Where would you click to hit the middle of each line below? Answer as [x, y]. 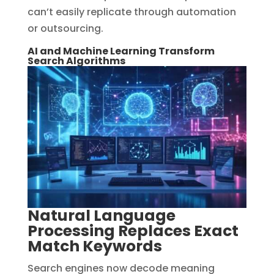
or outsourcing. [65, 29]
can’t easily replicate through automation [131, 12]
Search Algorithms [76, 61]
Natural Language [101, 215]
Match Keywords [94, 246]
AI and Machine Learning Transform [121, 51]
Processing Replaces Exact [133, 231]
